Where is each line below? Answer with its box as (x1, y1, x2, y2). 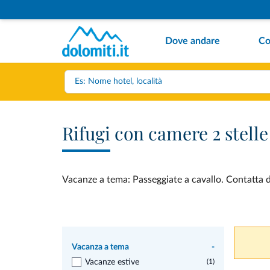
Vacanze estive (85, 258, 139, 266)
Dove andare (165, 36, 220, 46)
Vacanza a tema (72, 243, 129, 251)
